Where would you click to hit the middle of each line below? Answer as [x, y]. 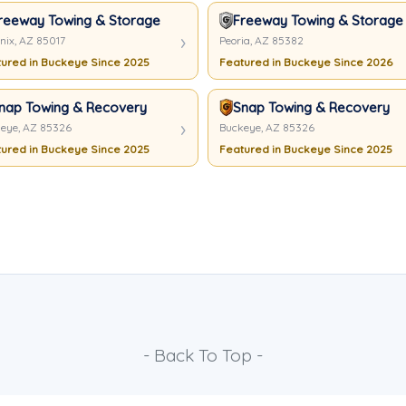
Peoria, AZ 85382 [261, 40]
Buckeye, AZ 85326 [267, 127]
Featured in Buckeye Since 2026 [306, 62]
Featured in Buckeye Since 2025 [306, 149]
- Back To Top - [203, 355]
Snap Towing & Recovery [311, 107]
